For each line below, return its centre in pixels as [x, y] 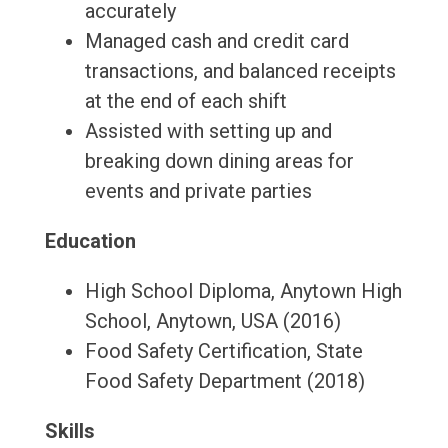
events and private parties [198, 191]
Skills [69, 431]
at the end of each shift [185, 101]
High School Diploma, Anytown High [243, 291]
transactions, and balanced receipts [240, 71]
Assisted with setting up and [208, 131]
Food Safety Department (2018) [224, 381]
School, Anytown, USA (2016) [212, 321]
